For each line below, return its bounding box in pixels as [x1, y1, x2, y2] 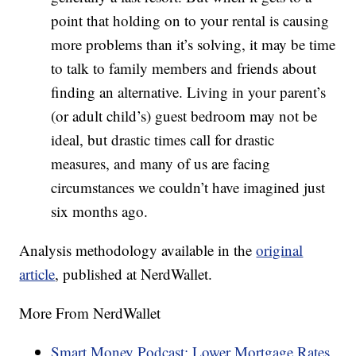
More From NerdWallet [19, 303, 161, 323]
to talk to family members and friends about [51, 58, 317, 79]
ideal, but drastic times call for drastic [51, 130, 275, 150]
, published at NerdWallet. [55, 264, 213, 284]
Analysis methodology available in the [19, 240, 257, 261]
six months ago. [51, 201, 149, 222]
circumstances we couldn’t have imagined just [51, 177, 326, 198]
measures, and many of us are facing [51, 153, 271, 174]
